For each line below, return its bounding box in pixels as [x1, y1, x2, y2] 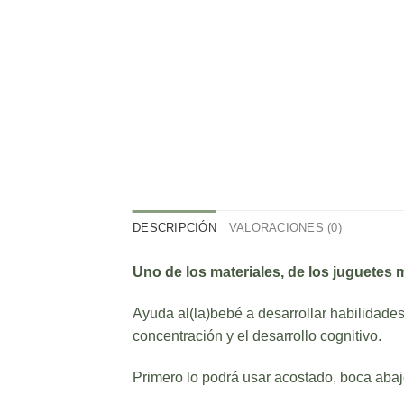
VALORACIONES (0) [228, 221, 342, 235]
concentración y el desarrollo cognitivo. [133, 328, 381, 344]
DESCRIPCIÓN [133, 221, 216, 235]
